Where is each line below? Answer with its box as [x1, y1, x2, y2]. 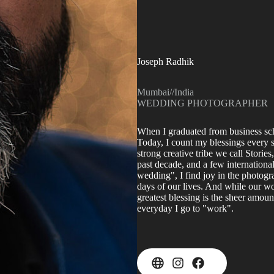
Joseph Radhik [137, 56, 194, 67]
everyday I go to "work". [137, 202, 234, 213]
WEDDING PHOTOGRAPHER [137, 97, 268, 108]
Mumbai [137, 86, 169, 97]
